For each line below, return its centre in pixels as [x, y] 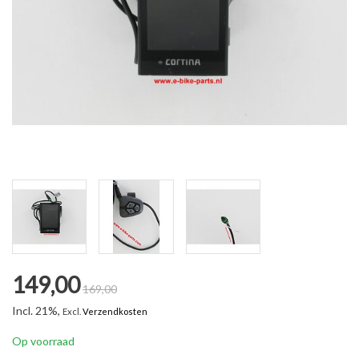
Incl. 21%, [37, 311]
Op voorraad [43, 341]
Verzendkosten [115, 312]
